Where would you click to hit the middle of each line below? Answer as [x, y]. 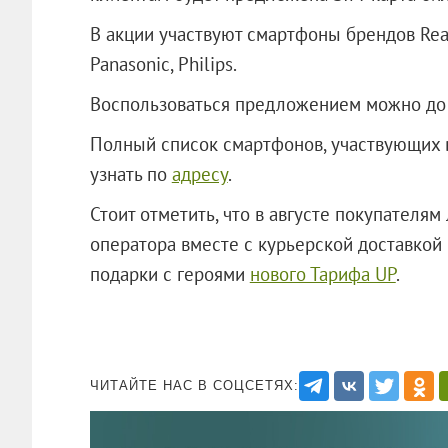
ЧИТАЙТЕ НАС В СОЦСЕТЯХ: [194, 385]
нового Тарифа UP [322, 273]
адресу [199, 173]
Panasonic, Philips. [163, 63]
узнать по [130, 173]
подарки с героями [169, 273]
